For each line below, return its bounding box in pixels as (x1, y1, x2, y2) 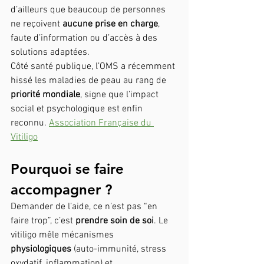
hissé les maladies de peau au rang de (11, 74, 169, 87)
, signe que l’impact (80, 88, 161, 101)
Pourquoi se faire (11, 160, 128, 177)
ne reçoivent (11, 18, 62, 30)
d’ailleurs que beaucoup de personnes (11, 4, 168, 16)
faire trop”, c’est (11, 214, 75, 227)
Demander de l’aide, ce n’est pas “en (11, 200, 160, 213)
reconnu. (11, 117, 49, 129)
